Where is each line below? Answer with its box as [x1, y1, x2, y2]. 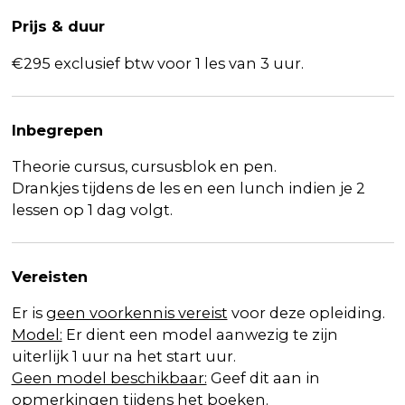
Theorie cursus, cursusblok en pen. [11, 156, 277, 175]
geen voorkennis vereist [45, 304, 228, 323]
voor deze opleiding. [227, 304, 385, 323]
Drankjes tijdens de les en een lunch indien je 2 [11, 178, 365, 197]
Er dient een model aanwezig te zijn [61, 325, 338, 344]
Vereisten [11, 267, 88, 286]
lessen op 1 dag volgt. [11, 200, 173, 219]
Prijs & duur [11, 17, 105, 36]
